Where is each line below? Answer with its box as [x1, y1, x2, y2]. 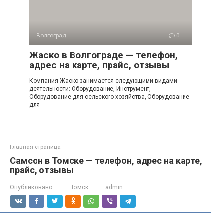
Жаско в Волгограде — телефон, [29, 49, 178, 61]
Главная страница [10, 144, 61, 150]
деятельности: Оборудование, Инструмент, [29, 85, 151, 92]
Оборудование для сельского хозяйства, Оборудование [29, 93, 189, 100]
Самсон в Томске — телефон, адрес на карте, [10, 155, 202, 166]
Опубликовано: [10, 184, 54, 191]
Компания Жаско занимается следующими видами [29, 77, 177, 84]
